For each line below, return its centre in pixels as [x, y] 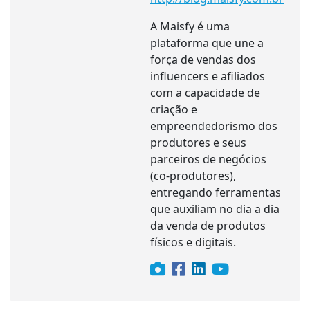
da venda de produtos [208, 225]
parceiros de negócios [208, 159]
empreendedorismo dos [214, 126]
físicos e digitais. [193, 242]
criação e [174, 109]
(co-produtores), [193, 175]
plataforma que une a [207, 43]
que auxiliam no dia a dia [215, 209]
